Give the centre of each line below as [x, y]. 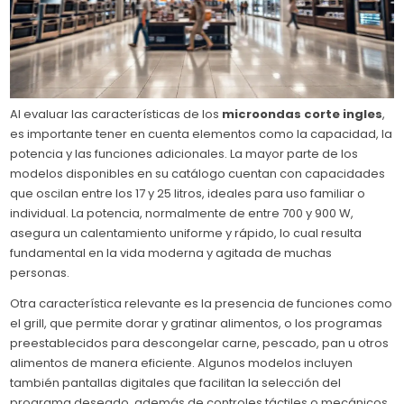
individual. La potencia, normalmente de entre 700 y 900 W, [182, 214]
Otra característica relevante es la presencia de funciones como [202, 304]
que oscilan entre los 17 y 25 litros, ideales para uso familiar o [188, 194]
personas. [40, 273]
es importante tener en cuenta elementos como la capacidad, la [202, 134]
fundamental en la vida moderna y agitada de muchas [171, 253]
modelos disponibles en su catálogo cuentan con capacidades [198, 174]
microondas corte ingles [303, 115]
